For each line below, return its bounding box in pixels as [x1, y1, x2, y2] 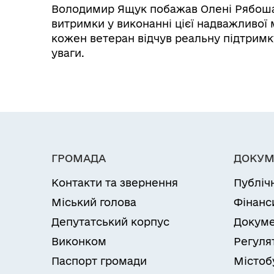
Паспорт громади [51, 255, 147, 267]
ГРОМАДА [51, 152, 106, 165]
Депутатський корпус [51, 216, 169, 228]
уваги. [51, 47, 84, 59]
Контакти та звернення [51, 177, 178, 189]
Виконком [51, 235, 106, 248]
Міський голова [51, 196, 136, 209]
